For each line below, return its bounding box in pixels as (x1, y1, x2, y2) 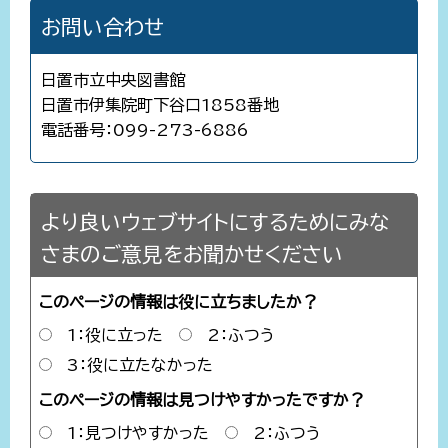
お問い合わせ (41, 17, 164, 38)
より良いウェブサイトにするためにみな (41, 212, 389, 233)
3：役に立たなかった (67, 357, 213, 374)
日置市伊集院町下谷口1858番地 (41, 97, 279, 114)
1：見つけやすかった (67, 424, 209, 441)
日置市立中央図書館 (41, 72, 185, 89)
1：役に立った (67, 327, 163, 344)
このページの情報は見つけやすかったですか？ (39, 391, 365, 408)
